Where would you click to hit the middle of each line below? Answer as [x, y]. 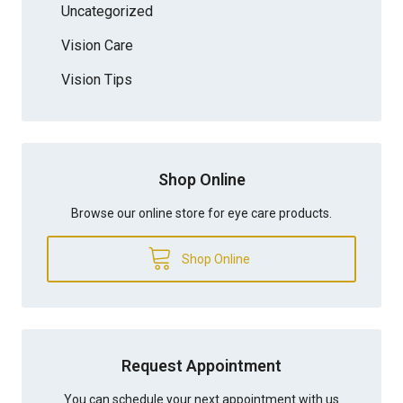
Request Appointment [201, 365]
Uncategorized [107, 11]
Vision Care [97, 45]
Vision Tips [97, 79]
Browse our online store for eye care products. [201, 213]
